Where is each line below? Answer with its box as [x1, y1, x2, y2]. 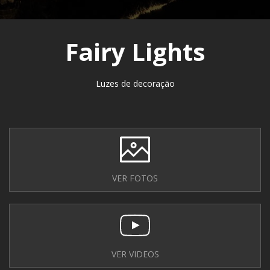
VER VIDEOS [111, 248, 159, 260]
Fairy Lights [64, 35, 206, 68]
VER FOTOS [112, 172, 158, 184]
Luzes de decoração [95, 78, 175, 89]
